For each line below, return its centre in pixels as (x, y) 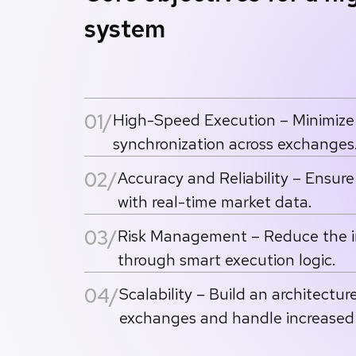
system (124, 29)
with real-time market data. (215, 202)
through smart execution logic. (226, 260)
